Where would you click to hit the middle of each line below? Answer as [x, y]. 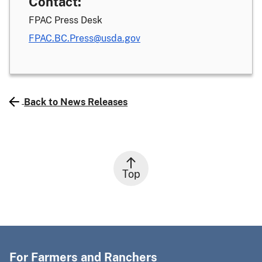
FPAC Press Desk [65, 20]
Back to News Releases [76, 102]
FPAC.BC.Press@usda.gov [85, 38]
